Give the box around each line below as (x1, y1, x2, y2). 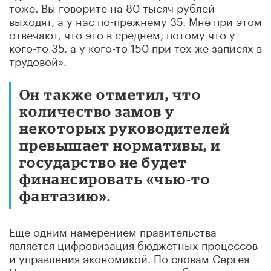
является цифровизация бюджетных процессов (9, 235, 258, 252)
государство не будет (19, 153, 188, 170)
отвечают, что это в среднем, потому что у (9, 24, 235, 42)
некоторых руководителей (19, 119, 230, 136)
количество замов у (19, 102, 175, 119)
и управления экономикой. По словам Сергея (9, 248, 249, 266)
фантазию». (19, 187, 111, 204)
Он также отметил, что (19, 85, 201, 102)
